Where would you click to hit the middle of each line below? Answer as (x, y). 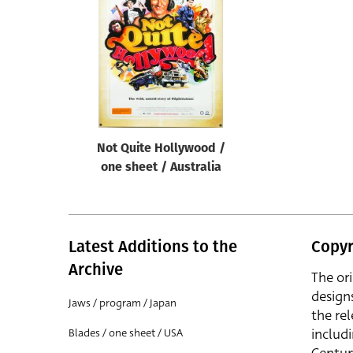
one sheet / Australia (161, 168)
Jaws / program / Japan (123, 303)
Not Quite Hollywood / (161, 149)
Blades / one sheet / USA (126, 333)
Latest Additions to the (153, 247)
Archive (96, 269)
